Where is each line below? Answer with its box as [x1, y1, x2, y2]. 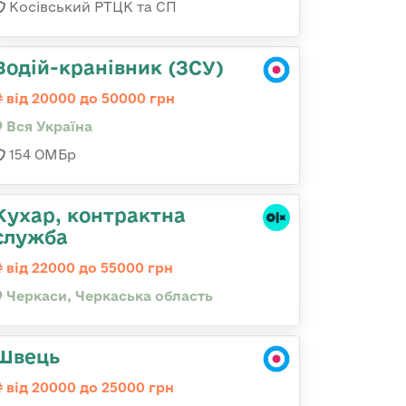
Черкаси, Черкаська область [3, 288, 213, 304]
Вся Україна [3, 119, 92, 134]
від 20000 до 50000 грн [3, 91, 175, 106]
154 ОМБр [5, 147, 76, 162]
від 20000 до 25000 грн [3, 380, 174, 395]
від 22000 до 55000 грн [3, 260, 173, 275]
